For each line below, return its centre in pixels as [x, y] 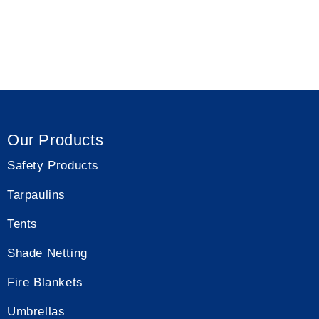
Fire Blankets [45, 282]
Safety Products [53, 166]
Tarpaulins [36, 195]
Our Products [56, 140]
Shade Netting [47, 253]
